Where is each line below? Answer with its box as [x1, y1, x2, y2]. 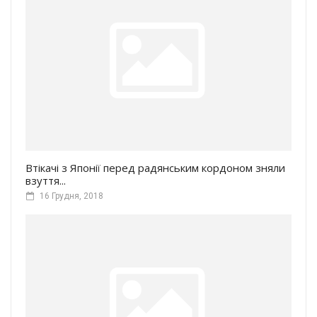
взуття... [25, 173, 66, 188]
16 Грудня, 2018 [40, 191, 103, 202]
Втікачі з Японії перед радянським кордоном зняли [25, 161, 285, 175]
